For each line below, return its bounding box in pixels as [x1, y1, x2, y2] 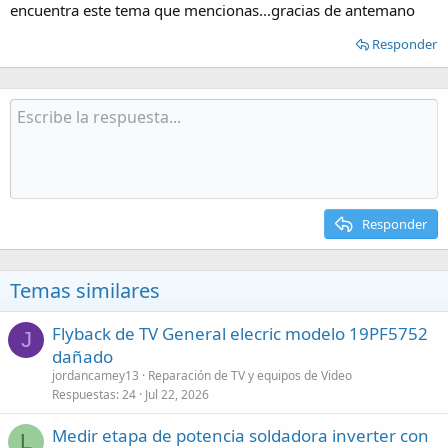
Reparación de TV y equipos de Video [148, 366, 352, 384]
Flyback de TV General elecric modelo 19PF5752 [52, 321, 428, 345]
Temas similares [10, 276, 160, 304]
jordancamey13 [52, 366, 139, 384]
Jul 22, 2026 [145, 385, 209, 403]
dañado [52, 344, 113, 368]
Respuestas [52, 385, 116, 403]
